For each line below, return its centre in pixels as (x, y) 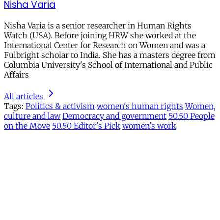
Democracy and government (114, 116)
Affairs (16, 75)
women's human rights (140, 106)
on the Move (27, 126)
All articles (24, 96)
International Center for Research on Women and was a (105, 45)
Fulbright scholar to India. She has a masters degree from (110, 55)
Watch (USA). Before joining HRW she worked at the (100, 36)
